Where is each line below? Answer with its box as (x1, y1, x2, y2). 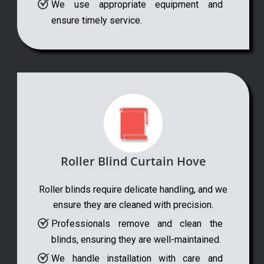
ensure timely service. (51, 14, 143, 26)
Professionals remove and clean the (51, 217, 223, 229)
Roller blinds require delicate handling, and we (39, 183, 227, 195)
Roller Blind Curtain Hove (60, 153, 206, 169)
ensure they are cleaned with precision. (53, 199, 213, 210)
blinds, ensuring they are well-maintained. (51, 233, 222, 245)
